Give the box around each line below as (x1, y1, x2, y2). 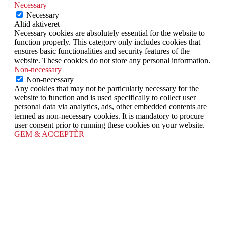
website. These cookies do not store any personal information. (14, 56, 210, 65)
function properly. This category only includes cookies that (14, 38, 200, 47)
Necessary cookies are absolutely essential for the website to (14, 29, 205, 38)
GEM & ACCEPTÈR (14, 130, 84, 139)
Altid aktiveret (14, 20, 60, 29)
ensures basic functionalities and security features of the (14, 47, 190, 56)
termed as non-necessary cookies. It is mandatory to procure (14, 111, 204, 121)
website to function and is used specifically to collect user (14, 93, 196, 102)
